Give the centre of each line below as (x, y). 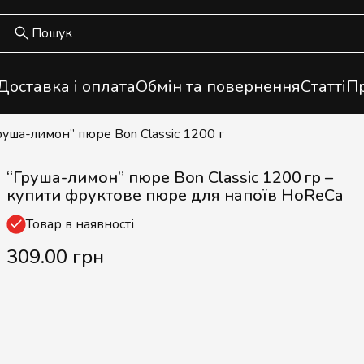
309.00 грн (55, 257)
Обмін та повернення (218, 87)
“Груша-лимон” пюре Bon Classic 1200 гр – (170, 178)
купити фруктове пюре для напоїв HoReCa (175, 195)
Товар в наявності (80, 224)
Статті (323, 87)
